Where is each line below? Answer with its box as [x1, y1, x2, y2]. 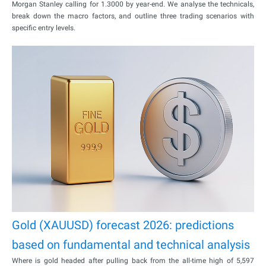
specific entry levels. [12, 23, 75, 32]
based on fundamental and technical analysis [12, 237, 250, 252]
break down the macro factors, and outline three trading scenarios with [12, 11, 254, 20]
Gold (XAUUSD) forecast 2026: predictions [12, 218, 234, 233]
